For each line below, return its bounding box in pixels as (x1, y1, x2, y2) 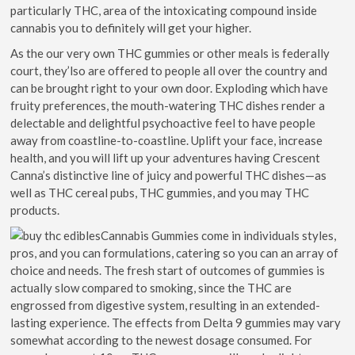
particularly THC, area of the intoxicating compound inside (10, 2, 318, 17)
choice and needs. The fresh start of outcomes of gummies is (10, 262, 326, 277)
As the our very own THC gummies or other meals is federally (10, 45, 330, 60)
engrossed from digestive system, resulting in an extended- (10, 297, 321, 312)
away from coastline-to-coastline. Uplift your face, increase (10, 132, 323, 147)
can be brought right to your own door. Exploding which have (10, 80, 329, 95)
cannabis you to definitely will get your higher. (10, 20, 252, 35)
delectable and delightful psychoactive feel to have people (10, 115, 316, 130)
